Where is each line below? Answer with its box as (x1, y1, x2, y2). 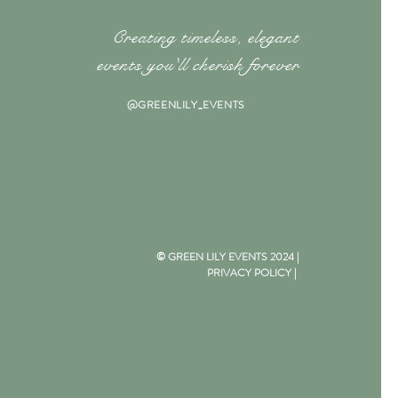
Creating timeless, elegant (111, 26, 299, 49)
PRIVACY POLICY (206, 264, 291, 281)
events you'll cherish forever (96, 53, 299, 76)
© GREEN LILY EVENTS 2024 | (155, 248, 298, 265)
